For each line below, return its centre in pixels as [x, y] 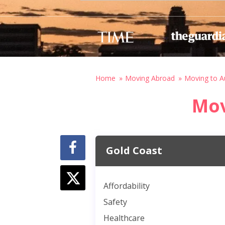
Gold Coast [134, 151]
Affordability [127, 186]
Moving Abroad [150, 78]
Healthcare [124, 218]
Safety [115, 202]
